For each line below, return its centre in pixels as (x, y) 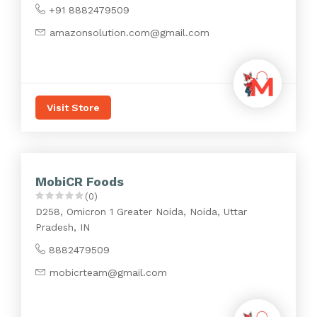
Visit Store (73, 108)
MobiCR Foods (80, 181)
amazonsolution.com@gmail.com (129, 33)
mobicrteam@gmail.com (108, 272)
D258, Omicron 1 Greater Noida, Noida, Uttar (141, 212)
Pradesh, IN (63, 227)
